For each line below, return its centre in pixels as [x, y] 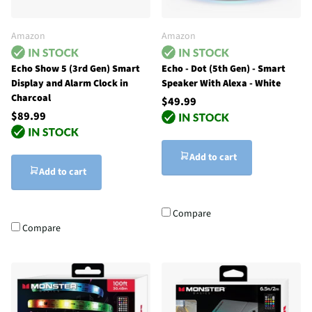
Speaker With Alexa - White [221, 84]
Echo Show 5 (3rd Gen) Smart [76, 69]
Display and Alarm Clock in [70, 84]
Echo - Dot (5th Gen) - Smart [224, 69]
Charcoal [31, 99]
